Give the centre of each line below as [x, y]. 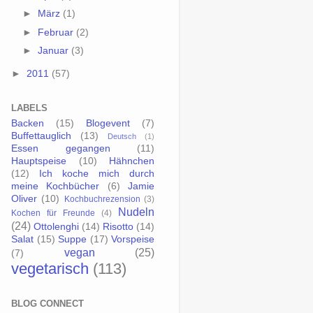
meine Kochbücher [56, 187]
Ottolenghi [56, 227]
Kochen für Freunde [53, 213]
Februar [57, 32]
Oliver [24, 199]
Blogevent [108, 124]
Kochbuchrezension [102, 199]
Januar [55, 50]
